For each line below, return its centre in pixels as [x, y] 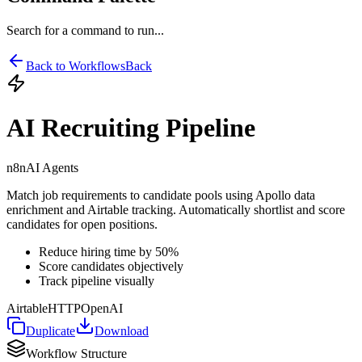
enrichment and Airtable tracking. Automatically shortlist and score [176, 209]
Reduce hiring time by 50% [109, 251]
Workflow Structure [76, 353]
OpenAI [102, 308]
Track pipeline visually [97, 280]
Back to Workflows [76, 65]
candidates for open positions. [82, 224]
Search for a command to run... [85, 30]
